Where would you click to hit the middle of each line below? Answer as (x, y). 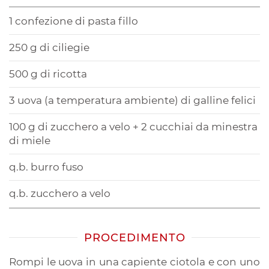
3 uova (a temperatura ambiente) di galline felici (132, 100)
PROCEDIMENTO (134, 237)
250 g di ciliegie (50, 47)
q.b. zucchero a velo (60, 193)
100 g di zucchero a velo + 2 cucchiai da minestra (133, 126)
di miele (30, 140)
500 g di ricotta (48, 74)
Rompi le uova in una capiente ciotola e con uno (134, 261)
